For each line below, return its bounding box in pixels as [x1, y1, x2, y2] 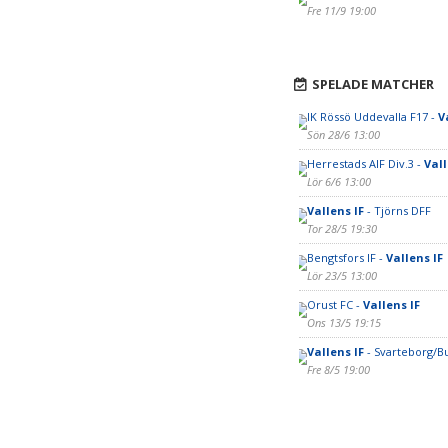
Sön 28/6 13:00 [306, 127, 380, 142]
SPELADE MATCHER [311, 75, 434, 93]
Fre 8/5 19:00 [306, 362, 370, 377]
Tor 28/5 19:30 [306, 221, 377, 236]
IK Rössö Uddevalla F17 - [306, 109, 438, 124]
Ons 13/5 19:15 [306, 315, 381, 330]
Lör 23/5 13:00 [306, 268, 377, 283]
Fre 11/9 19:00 [306, 3, 376, 18]
